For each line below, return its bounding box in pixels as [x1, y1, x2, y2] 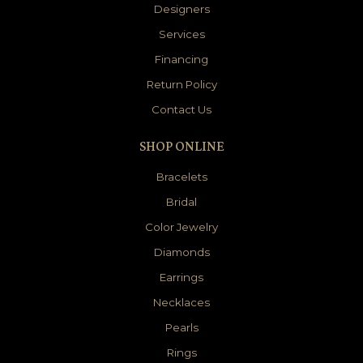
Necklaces [153, 296, 210, 310]
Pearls [164, 321, 199, 335]
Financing [155, 53, 208, 66]
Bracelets [156, 170, 207, 184]
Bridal [166, 195, 197, 209]
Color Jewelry [145, 220, 218, 234]
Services [158, 28, 205, 41]
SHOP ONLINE [139, 138, 224, 155]
